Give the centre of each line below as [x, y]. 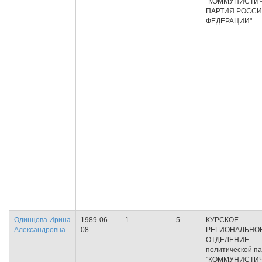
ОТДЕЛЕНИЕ [227, 240]
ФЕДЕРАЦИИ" [229, 21]
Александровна [40, 230]
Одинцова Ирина [42, 220]
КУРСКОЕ [222, 220]
